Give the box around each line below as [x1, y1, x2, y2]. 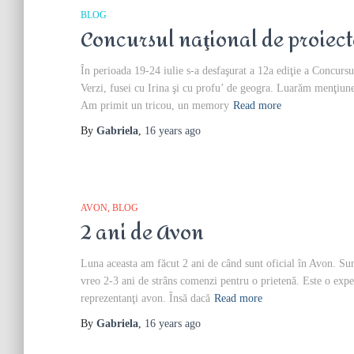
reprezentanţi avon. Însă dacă [81, 292, 210, 304]
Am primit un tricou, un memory [81, 100, 229, 111]
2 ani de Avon [81, 214, 204, 252]
